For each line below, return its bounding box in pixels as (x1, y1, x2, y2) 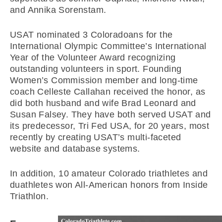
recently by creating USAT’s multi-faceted (10, 132, 181, 142)
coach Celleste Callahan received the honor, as (10, 87, 206, 97)
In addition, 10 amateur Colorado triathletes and (10, 168, 208, 178)
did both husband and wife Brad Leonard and (10, 98, 196, 108)
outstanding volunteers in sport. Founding (10, 64, 182, 74)
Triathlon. (10, 191, 49, 201)
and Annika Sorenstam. (10, 5, 107, 15)
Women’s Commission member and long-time (10, 75, 198, 85)
